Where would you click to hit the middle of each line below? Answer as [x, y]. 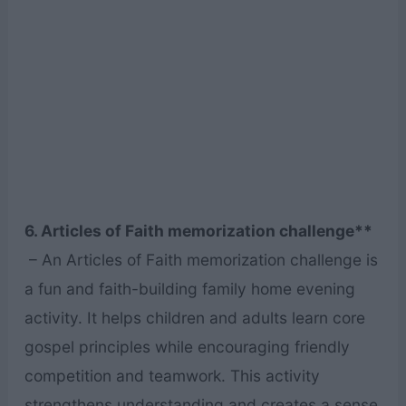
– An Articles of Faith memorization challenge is [201, 260]
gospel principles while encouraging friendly [187, 347]
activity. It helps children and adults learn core [194, 318]
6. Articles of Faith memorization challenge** [198, 231]
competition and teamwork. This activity [172, 376]
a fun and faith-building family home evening [189, 289]
